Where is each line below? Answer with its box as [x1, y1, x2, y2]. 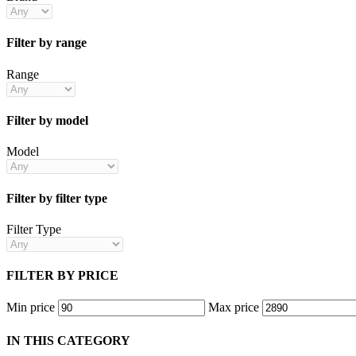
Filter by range [6, 36, 87, 50]
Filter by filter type [6, 191, 107, 205]
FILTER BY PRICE [6, 269, 118, 283]
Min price [6, 300, 55, 315]
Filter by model [6, 113, 88, 127]
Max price [208, 300, 259, 315]
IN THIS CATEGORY [6, 333, 130, 347]
